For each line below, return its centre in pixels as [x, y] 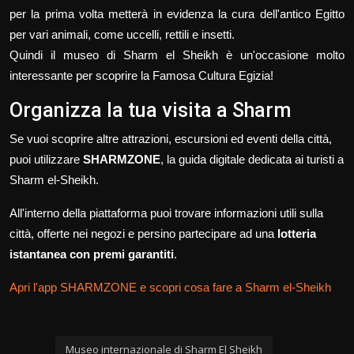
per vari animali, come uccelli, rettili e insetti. [122, 35]
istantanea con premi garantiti [92, 254]
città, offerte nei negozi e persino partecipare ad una [143, 234]
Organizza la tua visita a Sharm [151, 111]
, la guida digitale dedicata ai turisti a [252, 160]
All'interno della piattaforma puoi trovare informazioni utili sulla [166, 213]
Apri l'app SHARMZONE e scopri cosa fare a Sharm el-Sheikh [170, 288]
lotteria [297, 234]
